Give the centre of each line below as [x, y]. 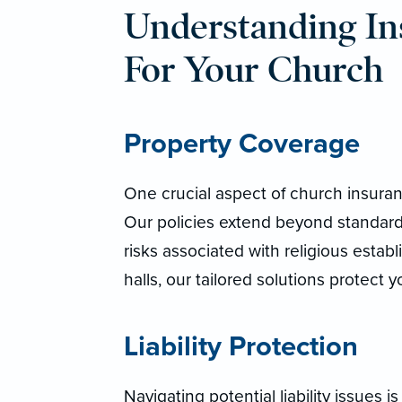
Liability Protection [240, 347]
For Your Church [253, 70]
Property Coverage [241, 144]
